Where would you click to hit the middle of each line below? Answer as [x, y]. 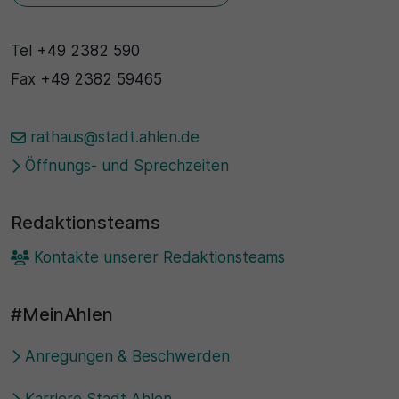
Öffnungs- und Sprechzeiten [124, 166]
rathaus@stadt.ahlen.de [113, 138]
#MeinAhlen [62, 314]
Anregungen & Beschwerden [125, 357]
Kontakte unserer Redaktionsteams [158, 258]
